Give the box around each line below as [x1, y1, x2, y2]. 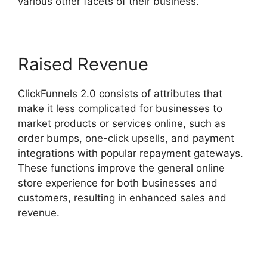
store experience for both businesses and [18, 176, 218, 189]
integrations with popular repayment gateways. [18, 147, 243, 159]
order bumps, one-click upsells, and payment [18, 132, 234, 144]
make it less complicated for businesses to [18, 102, 222, 114]
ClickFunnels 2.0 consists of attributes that [18, 87, 222, 100]
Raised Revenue [18, 53, 148, 74]
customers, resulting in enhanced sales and [18, 191, 226, 204]
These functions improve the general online [18, 162, 225, 174]
